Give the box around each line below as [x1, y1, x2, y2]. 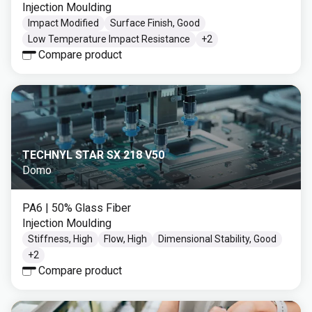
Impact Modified [28, 17, 99, 29]
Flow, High [104, 233, 147, 244]
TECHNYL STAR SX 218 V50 [22, 148, 164, 162]
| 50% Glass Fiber [45, 201, 131, 214]
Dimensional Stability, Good [158, 233, 276, 244]
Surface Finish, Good [110, 17, 200, 29]
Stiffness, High [28, 233, 93, 244]
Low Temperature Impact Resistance [28, 33, 190, 45]
